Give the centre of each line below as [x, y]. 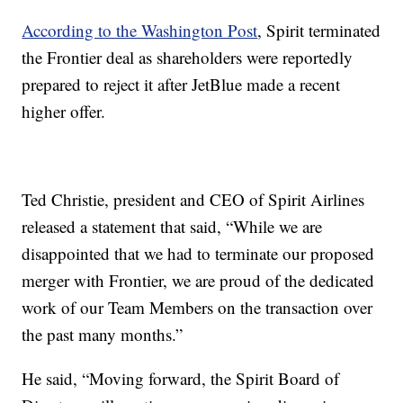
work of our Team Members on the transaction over [197, 307]
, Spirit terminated [319, 30]
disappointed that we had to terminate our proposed [198, 253]
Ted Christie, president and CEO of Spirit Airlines [193, 199]
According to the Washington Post [140, 30]
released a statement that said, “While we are [172, 226]
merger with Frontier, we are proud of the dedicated [198, 280]
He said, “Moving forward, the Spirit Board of [181, 378]
